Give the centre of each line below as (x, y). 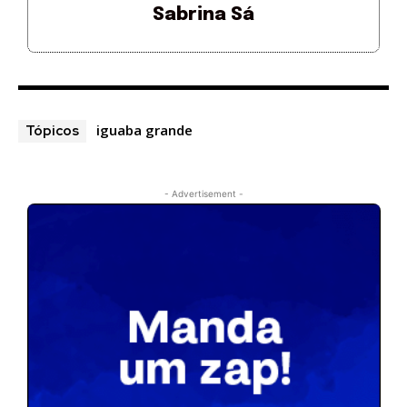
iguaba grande (144, 129)
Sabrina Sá (203, 15)
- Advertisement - (203, 193)
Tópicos (52, 130)
